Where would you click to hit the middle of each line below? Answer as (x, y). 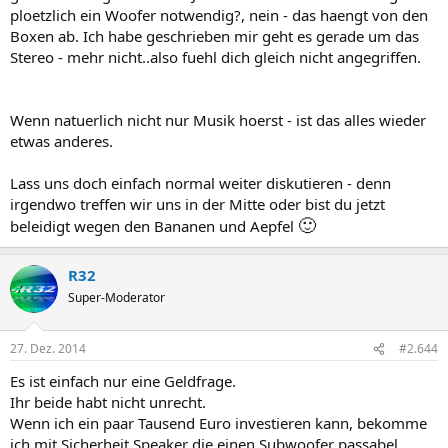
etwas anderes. (61, 140)
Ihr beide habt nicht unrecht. (108, 402)
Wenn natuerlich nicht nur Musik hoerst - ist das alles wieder (218, 119)
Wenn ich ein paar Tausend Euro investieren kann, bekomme (218, 423)
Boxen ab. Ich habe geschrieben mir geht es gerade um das (214, 35)
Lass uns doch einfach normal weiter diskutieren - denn (200, 182)
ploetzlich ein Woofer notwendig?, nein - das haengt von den (219, 14)
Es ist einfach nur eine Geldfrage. (123, 381)
